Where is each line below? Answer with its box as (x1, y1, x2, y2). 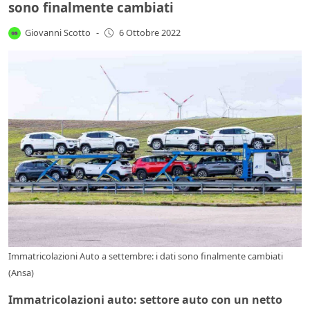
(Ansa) (8, 266, 34, 279)
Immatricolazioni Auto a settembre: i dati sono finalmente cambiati (8, 249, 283, 262)
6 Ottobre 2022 (118, 26, 181, 39)
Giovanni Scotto (25, 26, 91, 39)
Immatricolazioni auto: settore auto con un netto (8, 291, 282, 307)
